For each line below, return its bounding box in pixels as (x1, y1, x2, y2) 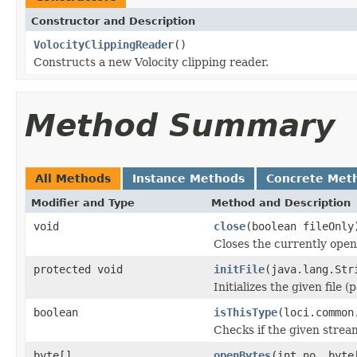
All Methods (35, 171, 111, 185)
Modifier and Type (31, 196, 135, 209)
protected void (33, 262, 123, 276)
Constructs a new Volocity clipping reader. (33, 55, 269, 69)
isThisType (214, 305, 277, 319)
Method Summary (25, 107, 335, 143)
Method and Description (211, 196, 351, 209)
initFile (214, 262, 265, 276)
